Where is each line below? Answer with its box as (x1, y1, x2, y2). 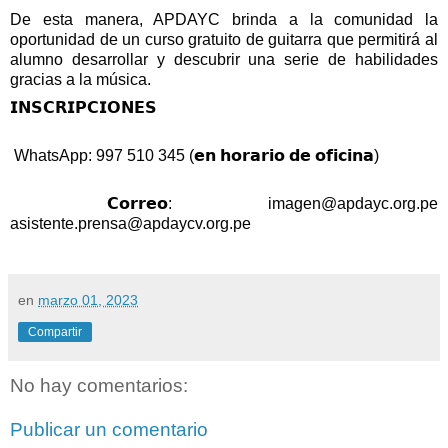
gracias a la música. (10, 71, 155, 89)
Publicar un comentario (10, 418, 208, 440)
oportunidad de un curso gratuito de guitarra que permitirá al (10, 31, 438, 49)
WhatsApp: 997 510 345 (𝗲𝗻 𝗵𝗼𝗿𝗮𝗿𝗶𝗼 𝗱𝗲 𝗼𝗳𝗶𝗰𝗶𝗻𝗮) (14, 146, 383, 164)
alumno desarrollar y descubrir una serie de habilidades (10, 51, 438, 69)
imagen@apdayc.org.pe (268, 194, 438, 212)
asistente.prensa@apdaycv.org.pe (10, 214, 251, 232)
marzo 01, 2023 (38, 291, 138, 308)
